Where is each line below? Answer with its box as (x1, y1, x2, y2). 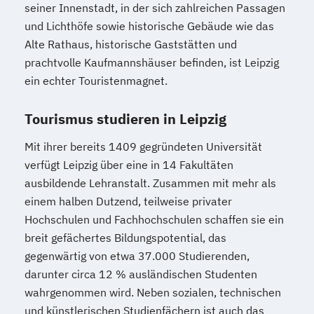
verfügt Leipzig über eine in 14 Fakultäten (25, 158, 233, 172)
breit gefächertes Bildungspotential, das (25, 231, 226, 245)
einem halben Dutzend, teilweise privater (25, 194, 232, 209)
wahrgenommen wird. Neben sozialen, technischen (25, 285, 281, 300)
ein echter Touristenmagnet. (25, 74, 168, 88)
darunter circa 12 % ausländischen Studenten (25, 267, 257, 282)
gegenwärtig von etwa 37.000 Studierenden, (25, 249, 250, 264)
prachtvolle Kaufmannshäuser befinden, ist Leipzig (25, 55, 279, 70)
